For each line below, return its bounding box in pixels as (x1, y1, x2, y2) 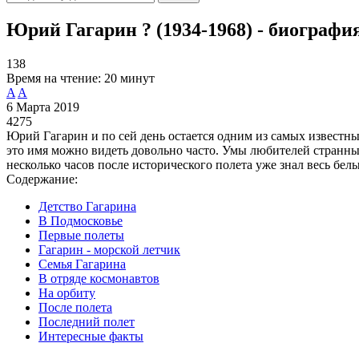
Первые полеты (38, 228, 124, 242)
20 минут (104, 71, 155, 85)
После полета (38, 300, 112, 314)
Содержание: (6, 171, 78, 186)
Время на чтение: (6, 71, 101, 85)
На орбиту (38, 285, 95, 300)
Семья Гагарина (38, 256, 126, 271)
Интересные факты (38, 329, 143, 343)
